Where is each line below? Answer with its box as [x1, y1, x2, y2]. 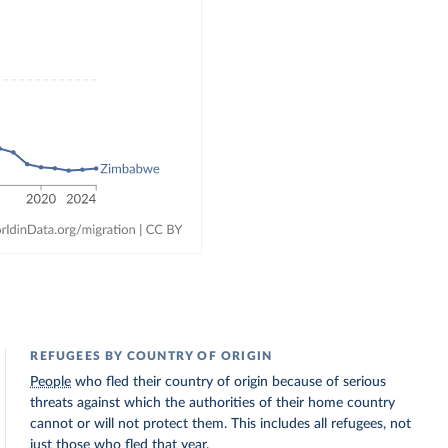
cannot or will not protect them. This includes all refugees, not [30, 417, 412, 431]
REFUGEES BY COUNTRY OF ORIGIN [30, 350, 273, 362]
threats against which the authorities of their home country [30, 396, 396, 410]
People [30, 375, 72, 389]
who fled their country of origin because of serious [71, 375, 387, 389]
